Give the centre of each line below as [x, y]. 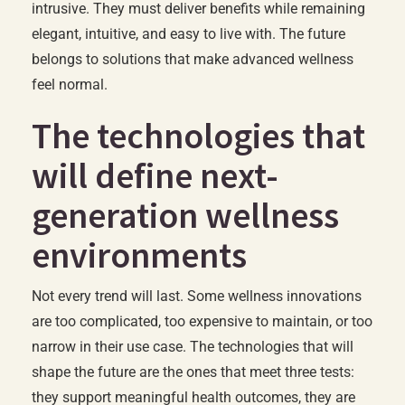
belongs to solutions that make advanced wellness [193, 59]
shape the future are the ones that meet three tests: [193, 372]
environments [139, 255]
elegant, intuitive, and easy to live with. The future [188, 34]
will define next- [155, 175]
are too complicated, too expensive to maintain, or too [202, 321]
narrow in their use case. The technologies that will [193, 347]
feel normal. [70, 85]
